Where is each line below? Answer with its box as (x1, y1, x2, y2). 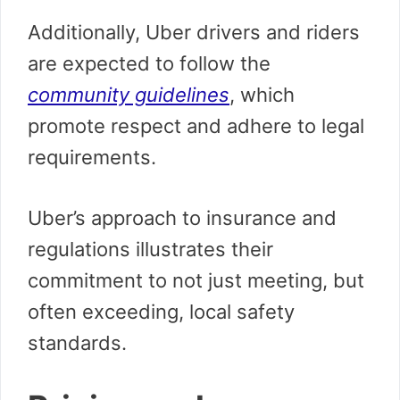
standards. (28, 330, 127, 354)
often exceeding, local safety (28, 299, 295, 323)
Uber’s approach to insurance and (28, 205, 337, 229)
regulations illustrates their (28, 237, 273, 261)
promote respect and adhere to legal (28, 113, 364, 137)
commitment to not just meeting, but (28, 268, 364, 292)
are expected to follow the (28, 51, 271, 75)
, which (229, 82, 295, 106)
